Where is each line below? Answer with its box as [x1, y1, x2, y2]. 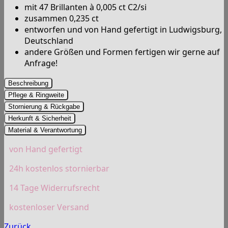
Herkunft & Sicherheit [8, 115, 71, 123]
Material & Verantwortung [8, 126, 82, 134]
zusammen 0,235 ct [24, 13, 99, 24]
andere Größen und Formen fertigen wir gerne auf [24, 46, 220, 58]
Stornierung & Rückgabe [8, 103, 80, 111]
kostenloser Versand [9, 202, 89, 213]
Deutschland [24, 35, 73, 47]
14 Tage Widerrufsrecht [9, 182, 100, 194]
